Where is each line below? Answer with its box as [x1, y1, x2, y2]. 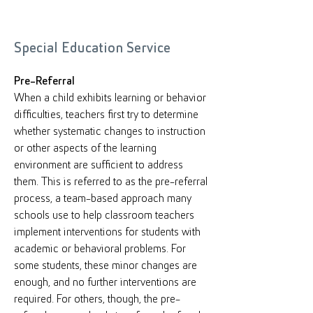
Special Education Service [14, 41, 170, 56]
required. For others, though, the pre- [14, 293, 180, 305]
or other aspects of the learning [14, 143, 156, 154]
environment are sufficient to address [14, 159, 183, 171]
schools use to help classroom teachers [14, 210, 194, 221]
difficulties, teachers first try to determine [14, 109, 198, 121]
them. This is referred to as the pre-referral [14, 176, 208, 188]
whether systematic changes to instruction [14, 126, 205, 138]
